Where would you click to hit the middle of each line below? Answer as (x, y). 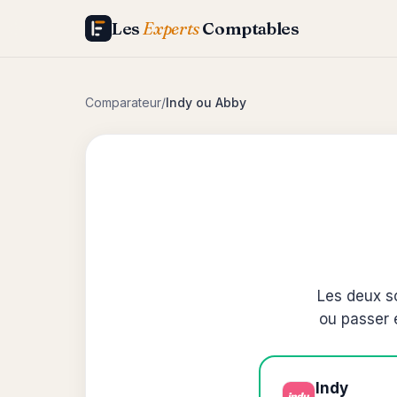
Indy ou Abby (206, 102)
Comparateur (123, 102)
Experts (171, 28)
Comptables (249, 28)
